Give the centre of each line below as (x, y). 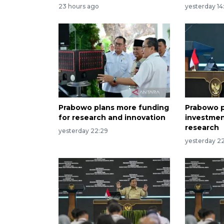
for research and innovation (112, 118)
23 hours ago (79, 6)
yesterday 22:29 (83, 131)
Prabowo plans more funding (114, 108)
